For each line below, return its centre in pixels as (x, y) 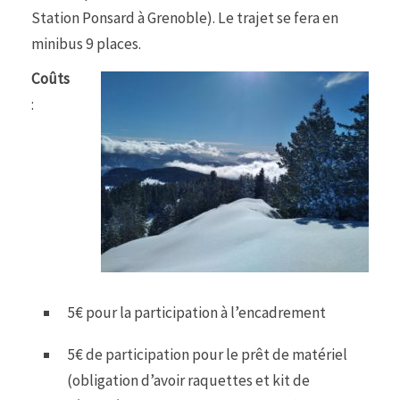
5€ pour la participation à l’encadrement (196, 312)
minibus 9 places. (86, 43)
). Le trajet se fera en (273, 17)
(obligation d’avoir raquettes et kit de (188, 380)
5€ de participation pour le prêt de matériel (207, 354)
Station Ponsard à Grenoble (119, 17)
